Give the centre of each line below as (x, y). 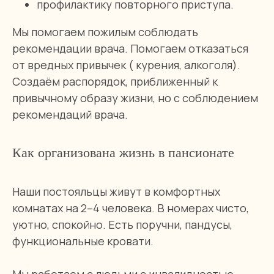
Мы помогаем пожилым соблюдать (105, 32)
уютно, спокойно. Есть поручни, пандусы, (122, 224)
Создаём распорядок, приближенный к (115, 81)
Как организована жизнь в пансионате (123, 153)
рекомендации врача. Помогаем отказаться (130, 48)
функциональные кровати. (83, 241)
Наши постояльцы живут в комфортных (116, 191)
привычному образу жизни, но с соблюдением (135, 98)
